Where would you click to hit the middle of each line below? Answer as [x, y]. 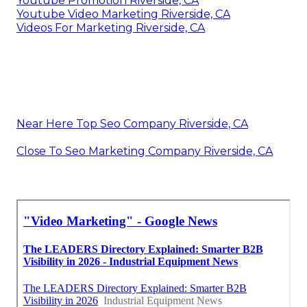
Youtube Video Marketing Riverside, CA [123, 14]
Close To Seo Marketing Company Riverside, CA [145, 151]
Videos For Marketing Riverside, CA [111, 27]
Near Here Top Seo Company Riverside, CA [132, 123]
